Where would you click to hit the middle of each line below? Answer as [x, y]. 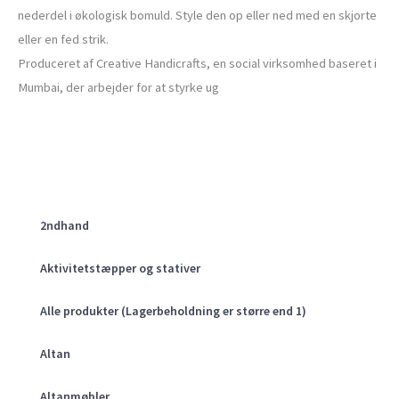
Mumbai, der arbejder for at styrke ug [118, 88]
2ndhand [65, 225]
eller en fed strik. [65, 40]
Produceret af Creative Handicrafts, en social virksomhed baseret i [197, 64]
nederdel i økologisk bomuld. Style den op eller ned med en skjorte [197, 16]
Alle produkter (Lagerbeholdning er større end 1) [173, 310]
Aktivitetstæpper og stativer [120, 268]
